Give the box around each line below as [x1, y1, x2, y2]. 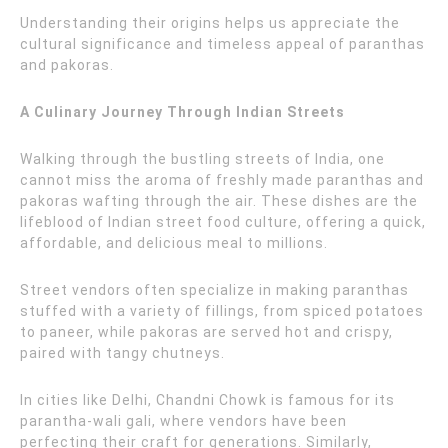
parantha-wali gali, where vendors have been [20, 413, 347, 429]
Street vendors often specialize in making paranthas [20, 282, 409, 298]
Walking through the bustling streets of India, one [20, 151, 385, 167]
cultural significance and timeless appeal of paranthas [20, 36, 425, 52]
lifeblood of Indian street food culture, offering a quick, [20, 214, 426, 230]
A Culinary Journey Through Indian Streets [20, 104, 345, 120]
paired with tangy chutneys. [20, 345, 225, 361]
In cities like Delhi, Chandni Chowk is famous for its [20, 392, 395, 408]
